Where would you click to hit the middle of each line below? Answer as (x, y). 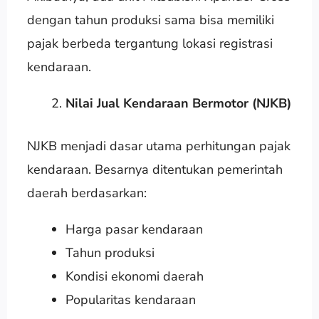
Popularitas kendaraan (130, 299)
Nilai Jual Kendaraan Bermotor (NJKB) (178, 103)
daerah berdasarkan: (87, 193)
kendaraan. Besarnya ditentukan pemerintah (155, 169)
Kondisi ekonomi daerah (134, 276)
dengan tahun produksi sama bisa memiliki (150, 20)
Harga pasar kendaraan (134, 229)
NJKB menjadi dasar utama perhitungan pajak (158, 146)
